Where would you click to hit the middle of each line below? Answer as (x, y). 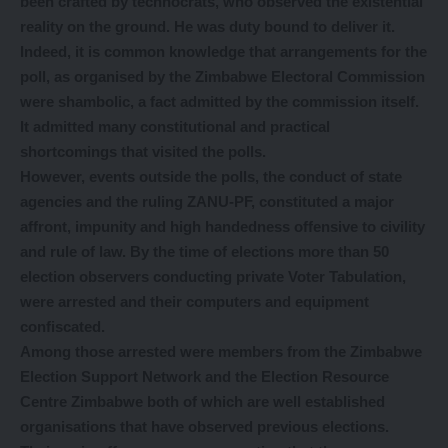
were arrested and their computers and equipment (194, 301)
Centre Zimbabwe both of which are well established (202, 401)
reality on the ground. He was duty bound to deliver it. (207, 26)
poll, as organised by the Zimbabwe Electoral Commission (222, 76)
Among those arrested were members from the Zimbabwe (221, 351)
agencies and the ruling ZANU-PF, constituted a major (207, 201)
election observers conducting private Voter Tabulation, (213, 276)
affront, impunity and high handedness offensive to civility (222, 226)
